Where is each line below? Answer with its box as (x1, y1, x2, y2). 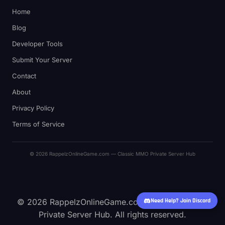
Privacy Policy (12, 104, 54, 113)
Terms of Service (12, 120, 65, 129)
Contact (12, 72, 36, 80)
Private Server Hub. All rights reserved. (39, 209, 186, 220)
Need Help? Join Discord (151, 197, 210, 204)
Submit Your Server (12, 56, 72, 64)
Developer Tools (12, 40, 63, 48)
